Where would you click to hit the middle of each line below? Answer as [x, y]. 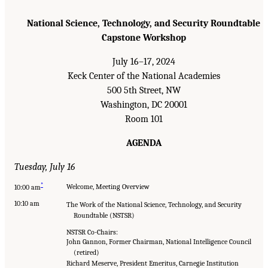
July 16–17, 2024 [144, 61]
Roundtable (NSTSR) [104, 215]
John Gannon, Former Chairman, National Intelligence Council [159, 241]
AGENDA [144, 143]
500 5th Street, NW [144, 90]
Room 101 [144, 119]
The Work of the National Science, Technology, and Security [154, 204]
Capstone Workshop [144, 37]
